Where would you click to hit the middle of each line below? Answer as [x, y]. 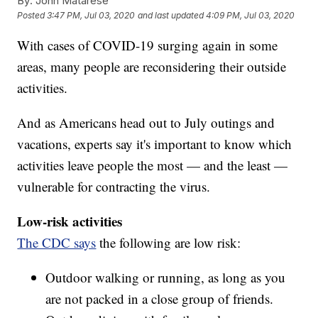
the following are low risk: [169, 243]
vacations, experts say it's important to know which [155, 144]
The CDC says [57, 243]
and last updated [171, 16]
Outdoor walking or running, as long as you [166, 278]
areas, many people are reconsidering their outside [152, 67]
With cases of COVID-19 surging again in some [148, 45]
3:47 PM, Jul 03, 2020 [91, 16]
